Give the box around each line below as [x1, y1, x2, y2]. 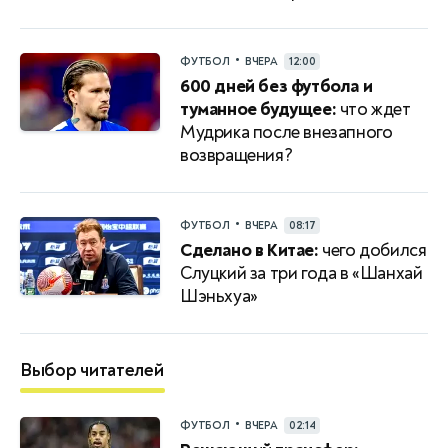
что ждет [336, 97, 411, 121]
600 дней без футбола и [180, 74, 373, 98]
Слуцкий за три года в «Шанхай [180, 261, 423, 285]
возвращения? [180, 143, 293, 167]
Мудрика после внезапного [180, 120, 393, 144]
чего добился [318, 238, 427, 262]
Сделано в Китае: [180, 238, 319, 262]
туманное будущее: [180, 97, 337, 121]
